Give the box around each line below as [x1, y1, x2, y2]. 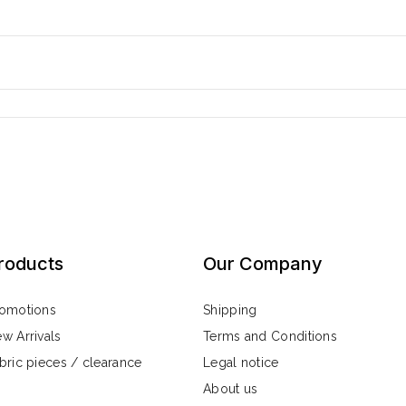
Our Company [203, 253, 323, 275]
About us [203, 382, 258, 397]
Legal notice [203, 355, 279, 371]
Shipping [203, 303, 257, 318]
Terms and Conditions [203, 329, 337, 344]
